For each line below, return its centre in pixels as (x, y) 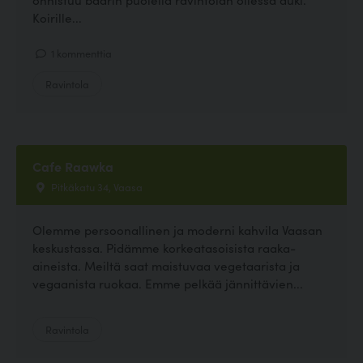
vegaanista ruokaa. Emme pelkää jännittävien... (168, 284)
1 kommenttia (80, 53)
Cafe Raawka (73, 167)
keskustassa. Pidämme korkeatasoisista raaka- (164, 248)
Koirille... (57, 17)
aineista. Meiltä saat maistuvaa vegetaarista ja (166, 266)
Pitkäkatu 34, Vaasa (96, 187)
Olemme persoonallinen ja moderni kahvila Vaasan (177, 230)
